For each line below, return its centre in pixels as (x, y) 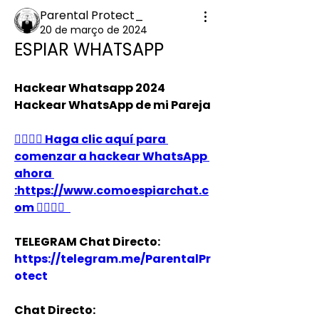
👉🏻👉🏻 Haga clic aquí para (90, 139)
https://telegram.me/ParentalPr (113, 259)
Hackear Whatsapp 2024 (90, 88)
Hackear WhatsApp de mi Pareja (113, 105)
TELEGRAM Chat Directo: (87, 242)
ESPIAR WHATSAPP (89, 49)
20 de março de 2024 (94, 30)
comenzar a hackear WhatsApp (111, 156)
